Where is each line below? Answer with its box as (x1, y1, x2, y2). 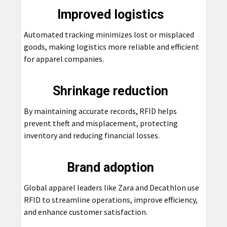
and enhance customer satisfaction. (23, 206, 147, 217)
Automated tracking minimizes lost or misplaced (23, 29, 194, 40)
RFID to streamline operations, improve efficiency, (23, 194, 198, 205)
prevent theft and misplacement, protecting (23, 118, 178, 128)
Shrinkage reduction (52, 83, 168, 98)
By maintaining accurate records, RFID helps (23, 105, 177, 116)
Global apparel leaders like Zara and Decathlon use (23, 182, 199, 193)
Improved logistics (57, 7, 170, 22)
